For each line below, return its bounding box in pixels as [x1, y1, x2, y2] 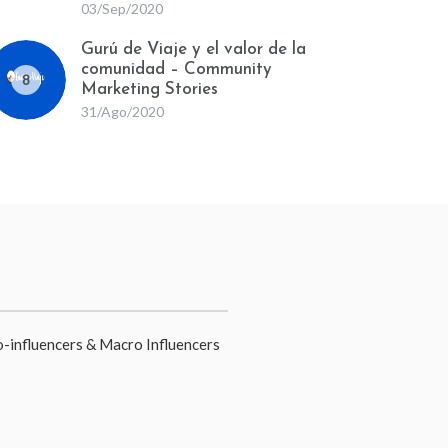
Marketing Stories [81, 81, 218, 98]
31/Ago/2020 [81, 103, 164, 120]
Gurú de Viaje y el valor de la [81, 41, 306, 58]
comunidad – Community [81, 61, 272, 78]
